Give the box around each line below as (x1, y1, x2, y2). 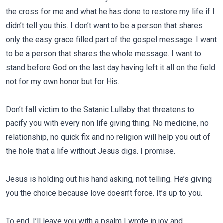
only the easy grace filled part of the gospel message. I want (6, 35, 217, 44)
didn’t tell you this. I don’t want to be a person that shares (6, 21, 203, 30)
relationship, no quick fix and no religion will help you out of (6, 132, 210, 142)
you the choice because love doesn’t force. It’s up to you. (6, 188, 202, 198)
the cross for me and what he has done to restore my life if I (6, 7, 215, 16)
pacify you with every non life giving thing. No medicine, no (6, 118, 209, 128)
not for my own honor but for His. (6, 77, 119, 86)
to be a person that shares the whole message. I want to (6, 49, 201, 58)
